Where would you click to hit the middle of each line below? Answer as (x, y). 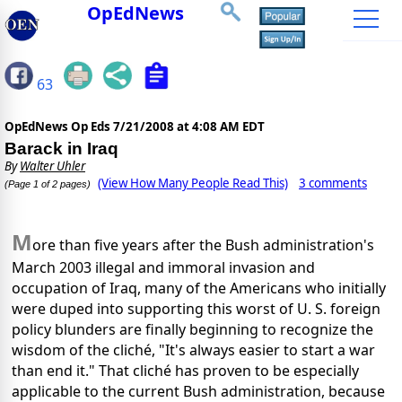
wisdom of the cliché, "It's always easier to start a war (193, 350)
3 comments (333, 184)
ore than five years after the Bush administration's (203, 245)
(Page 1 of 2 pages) (48, 184)
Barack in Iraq (61, 149)
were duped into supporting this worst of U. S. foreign (196, 309)
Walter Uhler (52, 166)
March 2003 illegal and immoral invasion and (163, 268)
